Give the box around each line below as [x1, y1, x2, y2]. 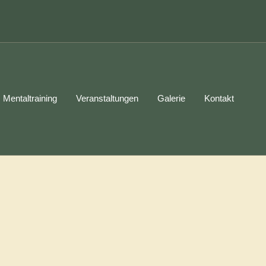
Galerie [157, 93, 186, 104]
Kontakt [204, 93, 235, 104]
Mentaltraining [3, 93, 58, 104]
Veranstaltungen [76, 93, 139, 104]
